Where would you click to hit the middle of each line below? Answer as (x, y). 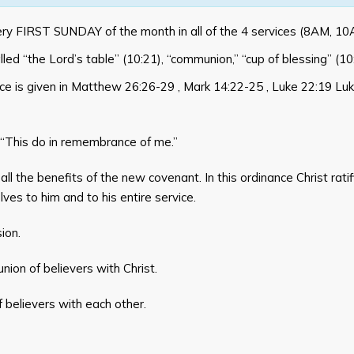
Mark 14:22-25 (223, 87)
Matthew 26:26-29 (123, 87)
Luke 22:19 (302, 87)
